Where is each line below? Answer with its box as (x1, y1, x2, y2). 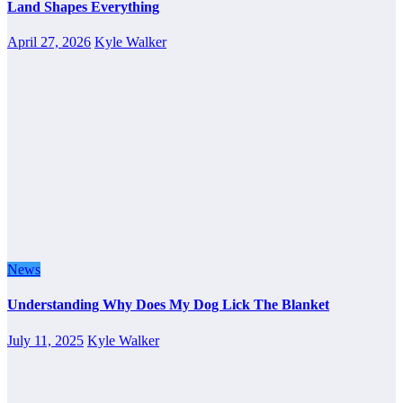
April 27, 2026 (7, 34, 91, 50)
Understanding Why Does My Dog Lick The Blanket (7, 297, 329, 313)
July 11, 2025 (7, 332, 84, 348)
